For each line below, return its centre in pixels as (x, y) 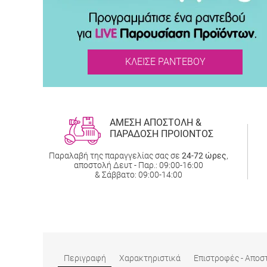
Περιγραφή (85, 258)
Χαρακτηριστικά (150, 258)
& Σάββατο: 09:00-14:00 (139, 174)
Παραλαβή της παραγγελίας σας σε (115, 155)
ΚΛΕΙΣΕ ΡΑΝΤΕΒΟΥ (165, 61)
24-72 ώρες (204, 155)
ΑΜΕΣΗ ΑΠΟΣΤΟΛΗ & (155, 122)
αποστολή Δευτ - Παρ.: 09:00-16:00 (139, 165)
